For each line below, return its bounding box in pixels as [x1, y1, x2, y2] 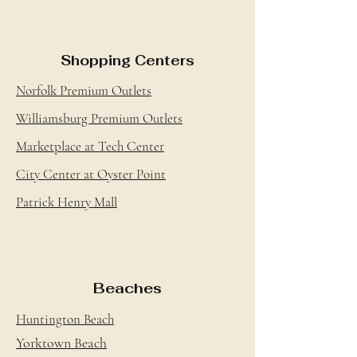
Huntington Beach [16, 311, 114, 328]
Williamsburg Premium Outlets [16, 110, 182, 127]
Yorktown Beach [16, 334, 107, 351]
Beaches [93, 279, 162, 297]
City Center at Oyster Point [16, 166, 166, 182]
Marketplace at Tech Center [16, 138, 164, 155]
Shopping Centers [61, 52, 194, 69]
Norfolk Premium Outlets [16, 82, 151, 99]
